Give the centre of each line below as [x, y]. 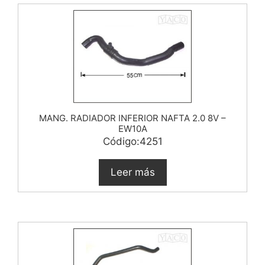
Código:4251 [132, 141]
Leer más [132, 172]
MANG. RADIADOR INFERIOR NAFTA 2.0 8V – [132, 118]
